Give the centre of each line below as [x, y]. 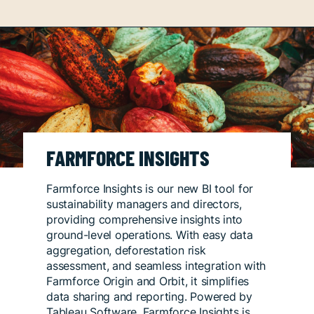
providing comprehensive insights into [145, 219]
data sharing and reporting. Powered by [149, 296]
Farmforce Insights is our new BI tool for [150, 188]
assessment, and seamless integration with [156, 265]
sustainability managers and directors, [144, 204]
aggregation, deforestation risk [126, 250]
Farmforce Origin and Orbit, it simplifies [148, 281]
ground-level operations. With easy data [150, 234]
